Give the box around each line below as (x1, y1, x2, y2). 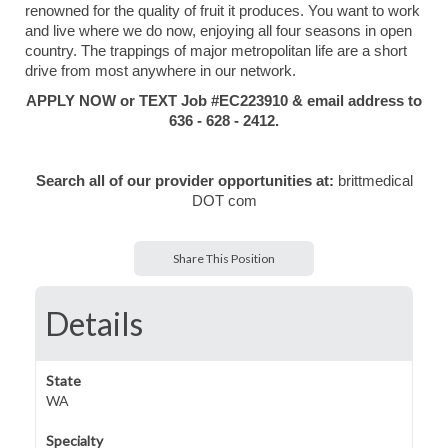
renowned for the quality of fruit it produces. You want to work (25, 3, 420, 19)
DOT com (191, 193, 257, 209)
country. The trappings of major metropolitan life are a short (25, 43, 407, 59)
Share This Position (173, 251, 275, 266)
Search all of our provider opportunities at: (35, 173, 338, 189)
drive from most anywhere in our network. (25, 63, 296, 79)
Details (45, 304, 143, 343)
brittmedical (337, 173, 413, 189)
